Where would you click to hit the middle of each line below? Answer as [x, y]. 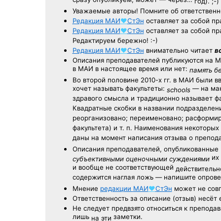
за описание [150, 198]
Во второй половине [106, 80]
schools [178, 90]
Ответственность [101, 198]
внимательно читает [179, 50]
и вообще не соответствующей [124, 168]
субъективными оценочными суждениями [141, 159]
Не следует [91, 208]
